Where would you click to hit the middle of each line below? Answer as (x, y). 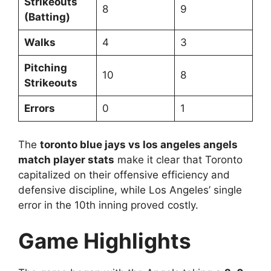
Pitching (45, 68)
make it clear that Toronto (178, 159)
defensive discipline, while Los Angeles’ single (130, 190)
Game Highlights (105, 241)
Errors (39, 109)
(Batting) (47, 17)
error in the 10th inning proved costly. (108, 205)
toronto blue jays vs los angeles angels (139, 144)
